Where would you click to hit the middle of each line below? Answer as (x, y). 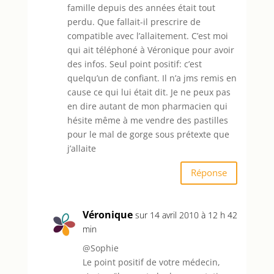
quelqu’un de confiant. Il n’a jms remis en (152, 78)
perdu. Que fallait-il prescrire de (134, 21)
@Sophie (100, 248)
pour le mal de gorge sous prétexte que (148, 134)
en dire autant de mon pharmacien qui (147, 106)
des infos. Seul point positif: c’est (134, 64)
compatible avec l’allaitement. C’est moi (147, 35)
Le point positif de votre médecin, (151, 262)
